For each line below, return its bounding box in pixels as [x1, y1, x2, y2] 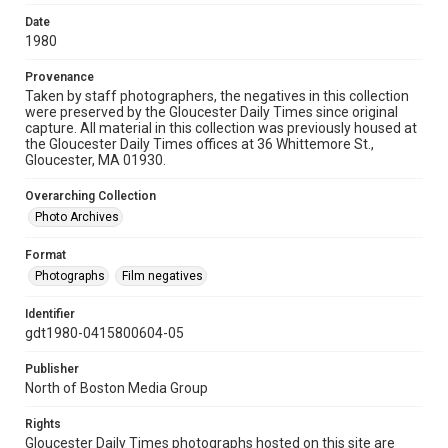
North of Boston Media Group [25, 380, 208, 396]
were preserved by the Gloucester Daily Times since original [25, 104, 398, 120]
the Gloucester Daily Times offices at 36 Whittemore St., [25, 136, 374, 152]
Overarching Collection [25, 189, 156, 203]
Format [25, 248, 66, 262]
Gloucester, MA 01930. [25, 152, 166, 168]
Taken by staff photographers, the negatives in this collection [25, 88, 409, 104]
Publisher [25, 362, 79, 376]
